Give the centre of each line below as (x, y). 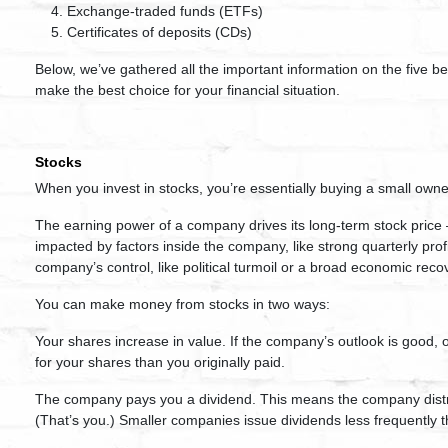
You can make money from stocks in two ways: (182, 304)
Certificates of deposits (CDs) (159, 32)
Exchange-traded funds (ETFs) (165, 11)
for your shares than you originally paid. (160, 362)
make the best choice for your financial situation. (187, 90)
